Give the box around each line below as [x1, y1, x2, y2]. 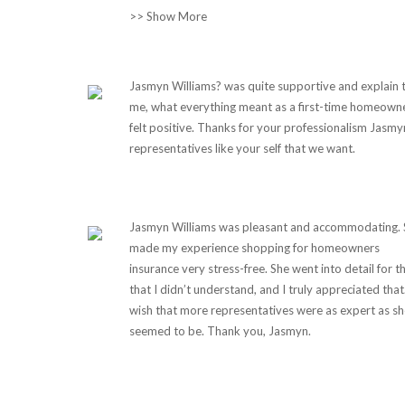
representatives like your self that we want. [128, 141, 355, 155]
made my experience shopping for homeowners [128, 240, 380, 255]
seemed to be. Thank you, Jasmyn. [128, 324, 311, 338]
